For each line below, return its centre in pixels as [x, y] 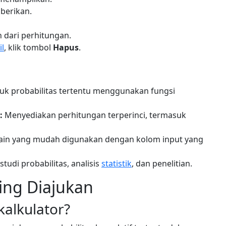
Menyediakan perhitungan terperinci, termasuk [94, 115]
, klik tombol [29, 47]
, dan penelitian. [162, 163]
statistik [117, 163]
